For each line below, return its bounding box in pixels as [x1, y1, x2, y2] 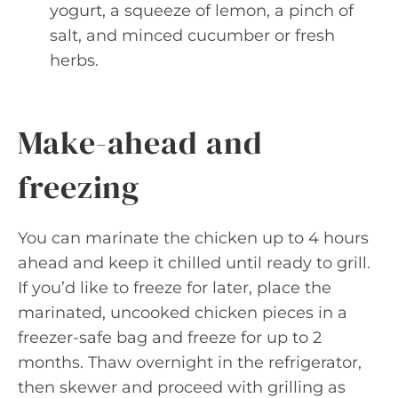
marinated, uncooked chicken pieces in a [18, 303, 347, 322]
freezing [18, 165, 140, 209]
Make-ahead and [18, 121, 263, 164]
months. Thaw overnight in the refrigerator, [18, 353, 362, 372]
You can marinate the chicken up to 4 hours [18, 228, 369, 248]
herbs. [50, 51, 99, 70]
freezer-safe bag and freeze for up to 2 [18, 328, 322, 347]
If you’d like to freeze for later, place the [18, 278, 331, 298]
